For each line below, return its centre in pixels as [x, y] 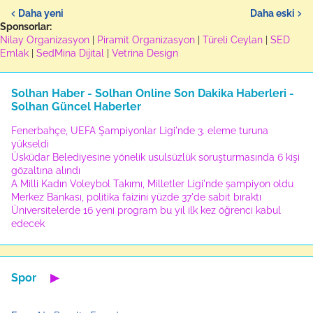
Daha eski [272, 13]
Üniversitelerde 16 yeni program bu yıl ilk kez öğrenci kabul [146, 210]
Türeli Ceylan [233, 40]
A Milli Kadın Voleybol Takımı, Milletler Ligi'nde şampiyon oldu [152, 184]
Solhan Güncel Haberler [76, 107]
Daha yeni [41, 13]
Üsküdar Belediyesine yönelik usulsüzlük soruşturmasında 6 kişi [155, 157]
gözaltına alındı [46, 170]
